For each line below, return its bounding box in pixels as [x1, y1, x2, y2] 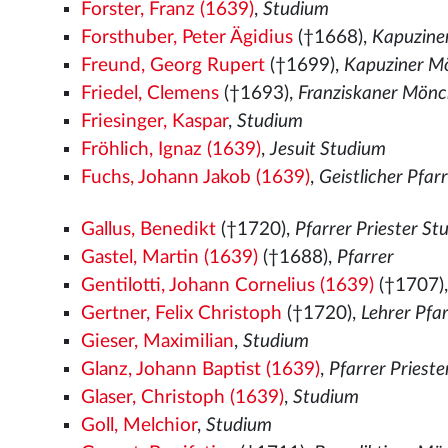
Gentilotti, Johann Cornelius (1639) [81, 276, 375, 295]
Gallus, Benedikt [81, 220, 217, 239]
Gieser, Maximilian [81, 332, 235, 351]
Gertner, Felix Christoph [81, 304, 283, 323]
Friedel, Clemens [81, 84, 220, 103]
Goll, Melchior [81, 416, 198, 435]
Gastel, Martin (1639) [81, 248, 259, 267]
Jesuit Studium [270, 140, 387, 159]
